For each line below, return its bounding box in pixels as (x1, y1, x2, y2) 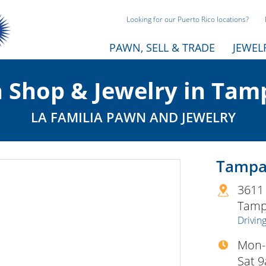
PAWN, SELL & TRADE (109, 40, 215, 55)
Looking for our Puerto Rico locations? (126, 14, 249, 24)
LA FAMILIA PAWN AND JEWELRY (30, 108, 236, 126)
